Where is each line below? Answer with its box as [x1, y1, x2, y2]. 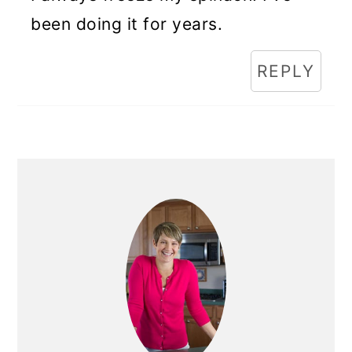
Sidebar [16, 189, 114, 218]
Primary [16, 159, 115, 187]
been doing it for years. [31, 14, 223, 34]
